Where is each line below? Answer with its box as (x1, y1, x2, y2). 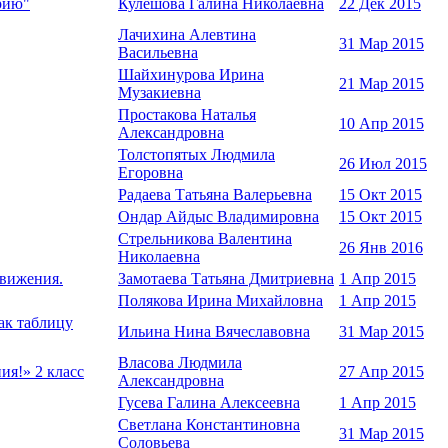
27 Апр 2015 (339, 363, 424, 381)
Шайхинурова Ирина (118, 66, 264, 84)
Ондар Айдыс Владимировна (118, 208, 319, 226)
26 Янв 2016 (339, 239, 423, 257)
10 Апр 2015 (339, 115, 424, 133)
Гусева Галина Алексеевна (118, 394, 300, 412)
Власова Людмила (118, 354, 242, 372)
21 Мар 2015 (339, 75, 424, 93)
